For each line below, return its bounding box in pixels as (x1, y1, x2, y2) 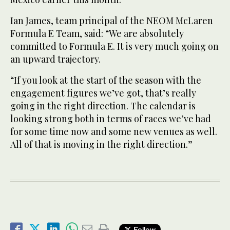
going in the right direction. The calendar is (10, 100, 196, 112)
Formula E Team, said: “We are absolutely (10, 27, 184, 40)
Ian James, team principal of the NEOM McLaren (10, 14, 213, 27)
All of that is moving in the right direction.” (10, 138, 193, 151)
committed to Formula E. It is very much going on (10, 40, 219, 53)
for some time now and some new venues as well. (10, 125, 217, 138)
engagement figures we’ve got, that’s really (10, 87, 196, 100)
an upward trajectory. (10, 53, 101, 66)
